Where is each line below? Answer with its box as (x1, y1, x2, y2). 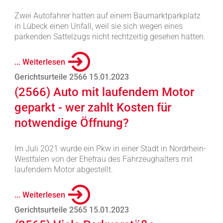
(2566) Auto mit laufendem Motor (14, 85, 194, 99)
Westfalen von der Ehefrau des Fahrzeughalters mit (14, 154, 193, 164)
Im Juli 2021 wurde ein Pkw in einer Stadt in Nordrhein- (14, 144, 206, 153)
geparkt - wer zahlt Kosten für (14, 101, 171, 114)
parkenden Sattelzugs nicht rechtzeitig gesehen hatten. (14, 32, 206, 41)
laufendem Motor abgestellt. (14, 165, 113, 174)
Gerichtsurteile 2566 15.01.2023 (14, 72, 129, 82)
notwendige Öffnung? (14, 116, 129, 130)
